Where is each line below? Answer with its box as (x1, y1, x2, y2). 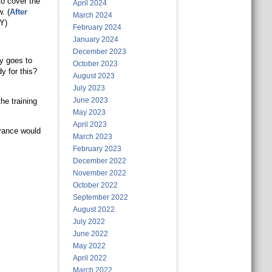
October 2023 (72, 59, 118, 68)
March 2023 (72, 132, 112, 141)
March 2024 (72, 11, 112, 19)
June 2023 (72, 96, 108, 104)
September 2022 (72, 193, 128, 202)
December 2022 (72, 157, 126, 165)
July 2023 (72, 84, 105, 92)
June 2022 (72, 229, 108, 238)
